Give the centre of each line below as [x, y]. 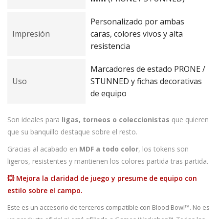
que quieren [189, 120]
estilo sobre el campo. [45, 191]
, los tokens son [164, 149]
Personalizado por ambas [137, 22]
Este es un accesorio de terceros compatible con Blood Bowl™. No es [109, 208]
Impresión [31, 34]
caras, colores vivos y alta [137, 34]
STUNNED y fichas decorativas [146, 81]
